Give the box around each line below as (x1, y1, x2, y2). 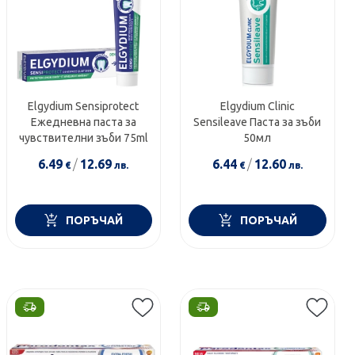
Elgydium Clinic (219, 99, 295, 113)
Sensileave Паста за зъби (193, 115, 322, 128)
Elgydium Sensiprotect (28, 99, 139, 113)
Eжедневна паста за (30, 115, 136, 128)
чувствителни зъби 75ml (18, 131, 148, 144)
